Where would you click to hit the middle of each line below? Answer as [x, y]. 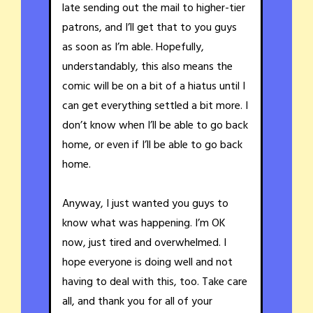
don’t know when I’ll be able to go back [155, 126]
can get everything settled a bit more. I [155, 107]
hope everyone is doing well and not [147, 263]
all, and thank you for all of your [137, 302]
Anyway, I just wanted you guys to [145, 204]
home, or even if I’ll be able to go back [152, 146]
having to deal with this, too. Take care [155, 283]
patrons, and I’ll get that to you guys [150, 28]
